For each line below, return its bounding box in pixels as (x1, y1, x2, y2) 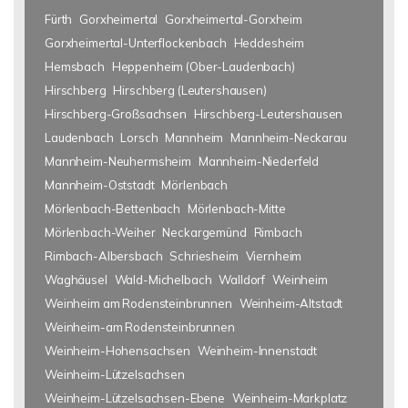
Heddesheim (233, 36, 305, 50)
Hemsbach (45, 59, 105, 74)
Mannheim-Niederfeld (198, 154, 320, 168)
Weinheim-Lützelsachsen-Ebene (45, 391, 225, 405)
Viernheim (245, 249, 302, 263)
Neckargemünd (162, 225, 247, 240)
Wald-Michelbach (114, 272, 212, 287)
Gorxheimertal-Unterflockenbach (45, 36, 227, 50)
